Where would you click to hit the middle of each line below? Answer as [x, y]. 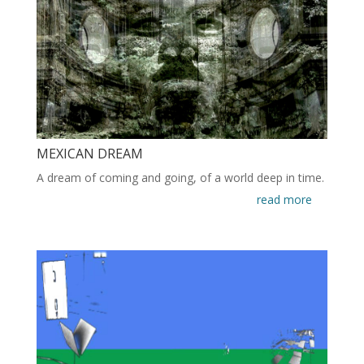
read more [285, 200]
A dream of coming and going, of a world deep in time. [180, 178]
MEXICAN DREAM [89, 154]
